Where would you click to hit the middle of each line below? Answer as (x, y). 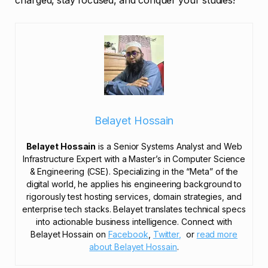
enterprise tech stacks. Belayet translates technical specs (134, 209)
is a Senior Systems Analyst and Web (169, 147)
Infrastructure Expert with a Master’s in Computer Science (134, 159)
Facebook (128, 234)
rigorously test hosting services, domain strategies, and (134, 197)
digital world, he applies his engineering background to (134, 184)
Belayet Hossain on (69, 234)
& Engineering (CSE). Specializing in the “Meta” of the (134, 172)
